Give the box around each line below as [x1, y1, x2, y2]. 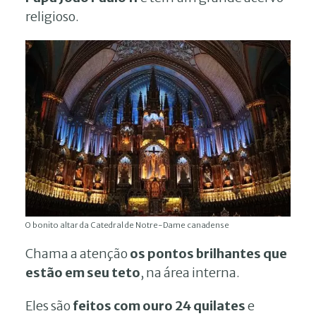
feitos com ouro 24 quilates [73, 298, 245, 315]
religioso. [25, 8, 79, 25]
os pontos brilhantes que [128, 245, 287, 262]
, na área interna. [140, 265, 240, 281]
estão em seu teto [25, 265, 140, 281]
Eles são [25, 298, 73, 315]
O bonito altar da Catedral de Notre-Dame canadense [25, 220, 229, 231]
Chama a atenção [25, 245, 128, 262]
